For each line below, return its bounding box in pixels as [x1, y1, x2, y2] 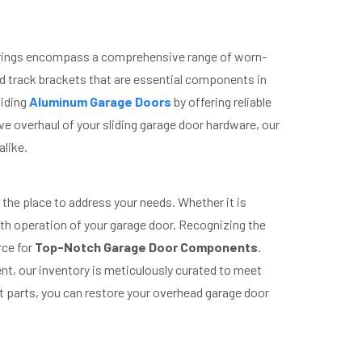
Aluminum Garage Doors [29, 94, 171, 109]
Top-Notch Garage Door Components [35, 239, 258, 255]
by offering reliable [171, 94, 271, 109]
